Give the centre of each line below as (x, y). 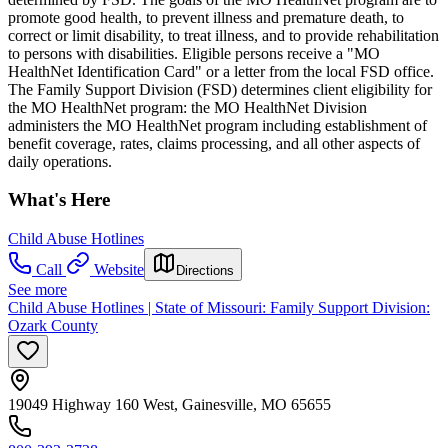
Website (119, 270)
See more (37, 290)
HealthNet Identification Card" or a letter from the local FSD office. (221, 71)
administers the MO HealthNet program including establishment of (217, 125)
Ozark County (53, 326)
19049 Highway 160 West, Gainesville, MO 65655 (169, 405)
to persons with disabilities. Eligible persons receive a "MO (194, 53)
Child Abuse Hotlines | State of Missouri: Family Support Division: (219, 308)
